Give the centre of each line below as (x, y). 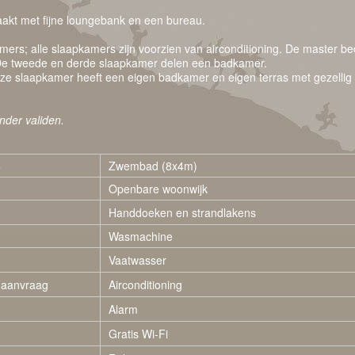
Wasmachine (141, 236)
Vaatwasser (137, 260)
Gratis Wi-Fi (138, 334)
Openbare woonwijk (158, 189)
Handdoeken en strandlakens (182, 212)
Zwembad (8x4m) (153, 166)
